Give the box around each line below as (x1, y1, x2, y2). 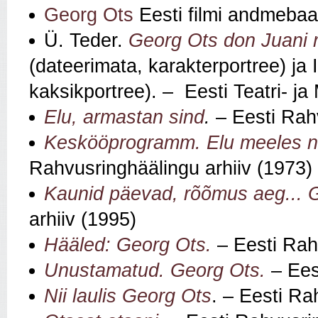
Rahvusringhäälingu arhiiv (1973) (29, 158, 312, 180)
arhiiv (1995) (29, 209, 142, 231)
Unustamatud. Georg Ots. (44, 260, 265, 282)
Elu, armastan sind (44, 106, 204, 128)
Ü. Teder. (44, 30, 128, 52)
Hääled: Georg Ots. (44, 234, 212, 256)
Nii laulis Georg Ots (44, 285, 212, 307)
